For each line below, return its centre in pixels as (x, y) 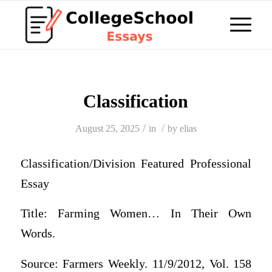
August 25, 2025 (107, 128)
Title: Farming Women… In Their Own (136, 214)
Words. (38, 234)
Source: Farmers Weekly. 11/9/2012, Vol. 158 (136, 263)
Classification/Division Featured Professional (136, 163)
